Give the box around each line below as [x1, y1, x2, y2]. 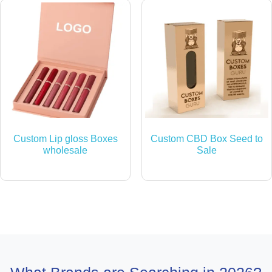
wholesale [43, 144, 88, 155]
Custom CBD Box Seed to [150, 133, 263, 144]
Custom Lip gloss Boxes [13, 133, 118, 144]
